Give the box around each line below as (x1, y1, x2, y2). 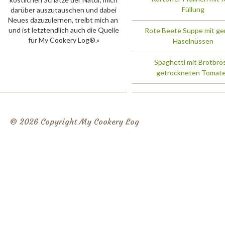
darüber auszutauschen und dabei (11, 6, 117, 14)
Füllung (182, 5, 204, 14)
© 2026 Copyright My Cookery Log (10, 117, 139, 127)
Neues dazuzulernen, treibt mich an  (8, 16, 120, 24)
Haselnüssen (173, 37, 213, 45)
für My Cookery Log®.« (28, 36, 99, 44)
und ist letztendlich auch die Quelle (8, 26, 119, 34)
